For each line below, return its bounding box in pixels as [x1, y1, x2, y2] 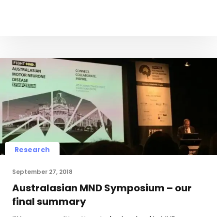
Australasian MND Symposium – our [12, 181, 192, 195]
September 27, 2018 [12, 167, 73, 176]
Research [15, 144, 50, 155]
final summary [12, 194, 86, 208]
